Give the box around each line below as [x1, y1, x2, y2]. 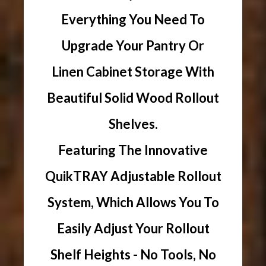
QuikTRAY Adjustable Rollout [45, 167, 221, 184]
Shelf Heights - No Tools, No [50, 246, 216, 262]
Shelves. [108, 115, 158, 132]
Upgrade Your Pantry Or [62, 37, 204, 53]
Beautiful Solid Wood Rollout [47, 89, 219, 106]
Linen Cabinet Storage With [52, 63, 214, 80]
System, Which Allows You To [47, 194, 219, 210]
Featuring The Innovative [58, 141, 208, 158]
